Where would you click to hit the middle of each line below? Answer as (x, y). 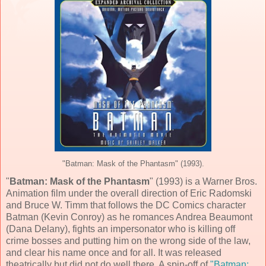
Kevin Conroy (73, 217)
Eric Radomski (221, 193)
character (225, 205)
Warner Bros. (230, 181)
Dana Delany (37, 229)
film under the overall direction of (119, 193)
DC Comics (180, 205)
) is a (191, 181)
